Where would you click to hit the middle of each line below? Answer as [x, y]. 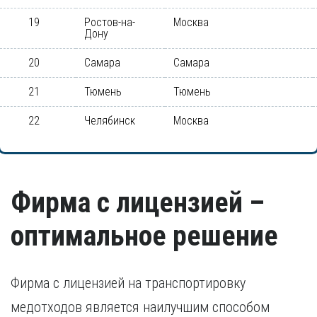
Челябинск [110, 121]
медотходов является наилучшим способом [140, 307]
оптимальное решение [144, 236]
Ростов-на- [110, 22]
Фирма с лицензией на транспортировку [128, 283]
